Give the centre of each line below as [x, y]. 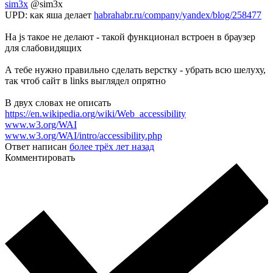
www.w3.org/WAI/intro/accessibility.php [83, 136]
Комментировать [40, 158]
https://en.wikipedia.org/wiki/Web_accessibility [95, 114]
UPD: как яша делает [49, 15]
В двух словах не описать [58, 103]
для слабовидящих [43, 48]
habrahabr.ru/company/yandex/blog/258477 [178, 15]
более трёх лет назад [112, 147]
